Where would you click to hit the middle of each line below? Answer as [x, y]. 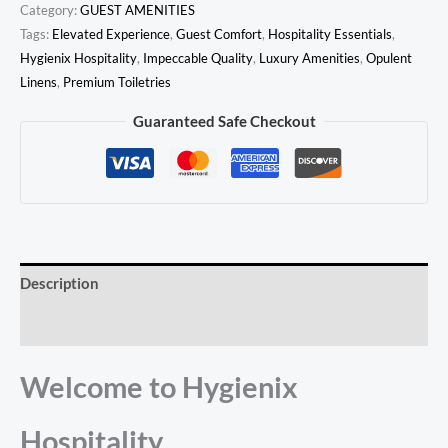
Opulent [389, 58]
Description [59, 283]
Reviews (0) [59, 325]
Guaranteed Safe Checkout [224, 121]
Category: [50, 10]
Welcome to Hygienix [159, 387]
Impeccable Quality [198, 58]
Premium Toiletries [117, 82]
